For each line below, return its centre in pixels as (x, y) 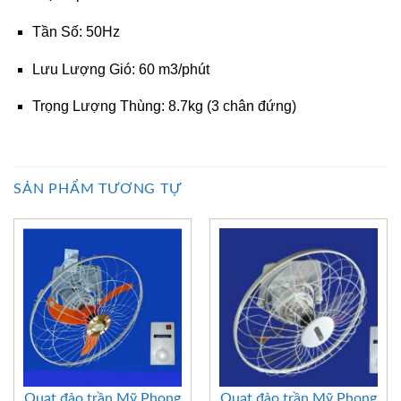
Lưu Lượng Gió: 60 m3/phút (120, 69)
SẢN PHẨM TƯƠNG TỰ (98, 188)
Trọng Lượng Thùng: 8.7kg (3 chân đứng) (164, 107)
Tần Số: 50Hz (76, 32)
